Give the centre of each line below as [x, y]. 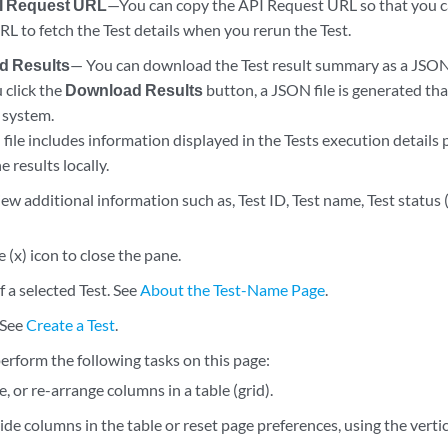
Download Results [133, 89]
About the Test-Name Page [233, 289]
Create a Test [71, 324]
